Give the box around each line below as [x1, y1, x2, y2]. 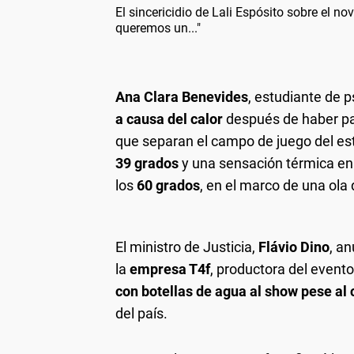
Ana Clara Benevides [115, 88, 248, 105]
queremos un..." [115, 20, 201, 36]
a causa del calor [115, 110, 223, 127]
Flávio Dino [258, 238, 330, 255]
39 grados [115, 154, 179, 171]
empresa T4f [130, 260, 210, 277]
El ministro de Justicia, [115, 238, 258, 255]
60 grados [137, 176, 200, 194]
